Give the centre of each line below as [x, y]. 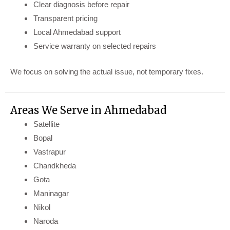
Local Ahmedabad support [77, 32]
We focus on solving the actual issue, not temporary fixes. [107, 71]
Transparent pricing [65, 18]
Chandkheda [55, 165]
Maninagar [51, 193]
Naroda [46, 221]
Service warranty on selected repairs [95, 46]
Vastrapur [50, 151]
